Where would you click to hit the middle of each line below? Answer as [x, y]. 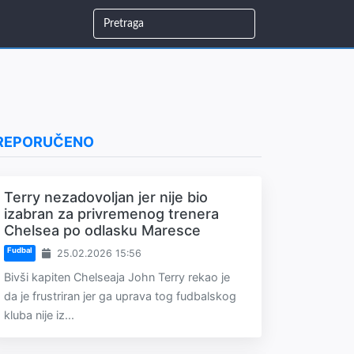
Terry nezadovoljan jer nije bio [106, 197]
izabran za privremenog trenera [111, 214]
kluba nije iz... [39, 315]
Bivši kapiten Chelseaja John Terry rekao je [117, 277]
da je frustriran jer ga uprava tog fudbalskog [120, 296]
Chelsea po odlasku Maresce [102, 230]
